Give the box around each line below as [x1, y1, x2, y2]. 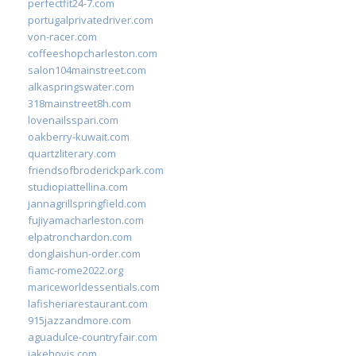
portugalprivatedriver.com [28, 12, 153, 27]
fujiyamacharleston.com [28, 212, 144, 227]
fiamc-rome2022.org [28, 262, 123, 277]
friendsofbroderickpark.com [28, 162, 164, 177]
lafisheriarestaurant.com [28, 296, 148, 311]
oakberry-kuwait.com [28, 129, 130, 144]
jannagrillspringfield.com [28, 195, 146, 211]
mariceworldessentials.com [28, 279, 160, 294]
